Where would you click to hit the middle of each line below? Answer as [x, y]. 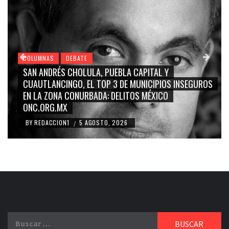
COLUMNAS [39, 58]
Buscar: [21, 218]
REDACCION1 [53, 123]
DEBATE [77, 58]
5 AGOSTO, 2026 [104, 123]
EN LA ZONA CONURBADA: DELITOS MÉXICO [96, 96]
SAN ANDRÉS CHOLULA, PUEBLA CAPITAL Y [96, 72]
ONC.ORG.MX [45, 108]
